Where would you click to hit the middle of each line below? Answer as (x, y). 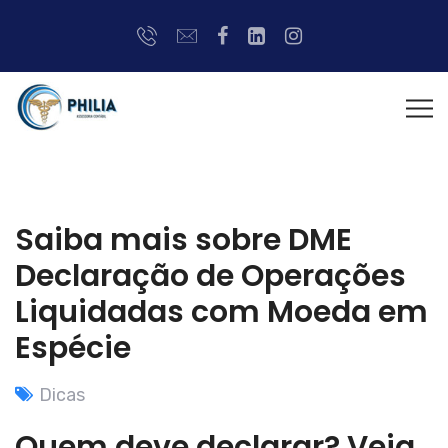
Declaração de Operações (210, 276)
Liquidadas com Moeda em (221, 312)
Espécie (73, 348)
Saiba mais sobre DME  (187, 240)
